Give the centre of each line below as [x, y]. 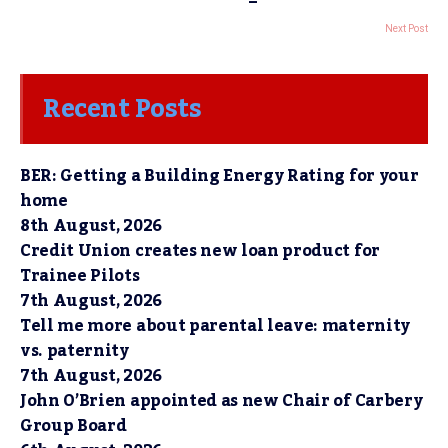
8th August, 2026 [91, 226]
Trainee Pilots [80, 276]
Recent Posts [122, 109]
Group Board [73, 426]
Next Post [406, 29]
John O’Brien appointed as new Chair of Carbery [221, 401]
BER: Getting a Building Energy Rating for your [219, 176]
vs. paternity [74, 351]
